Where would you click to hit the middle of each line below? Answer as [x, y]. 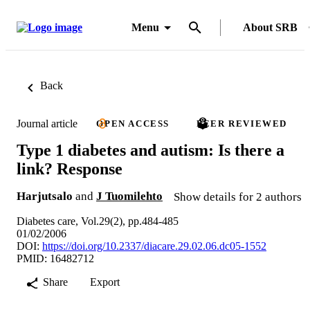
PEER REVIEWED [242, 124]
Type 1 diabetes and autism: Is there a [151, 150]
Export [105, 282]
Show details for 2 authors [238, 197]
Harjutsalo [45, 196]
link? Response [70, 168]
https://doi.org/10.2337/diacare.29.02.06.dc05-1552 [154, 246]
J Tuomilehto [129, 196]
